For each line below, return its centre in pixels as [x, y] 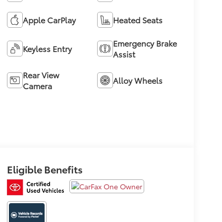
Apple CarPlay [49, 19]
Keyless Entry [47, 48]
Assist [124, 54]
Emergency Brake [145, 43]
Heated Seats [138, 19]
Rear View [41, 74]
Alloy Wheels [138, 80]
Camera [37, 85]
